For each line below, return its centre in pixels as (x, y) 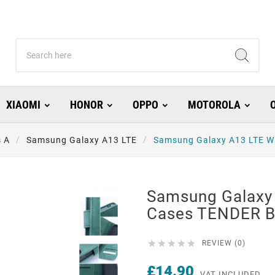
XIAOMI (23, 105)
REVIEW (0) (224, 243)
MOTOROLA (214, 105)
